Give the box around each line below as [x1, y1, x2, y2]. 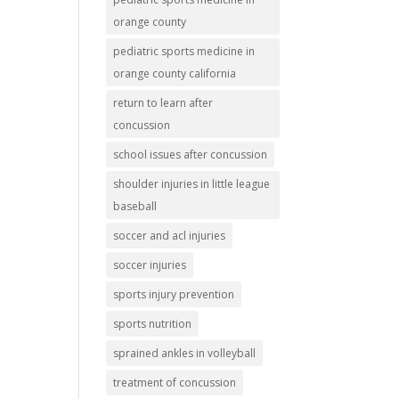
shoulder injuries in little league [113, 176, 271, 192]
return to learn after [113, 95, 214, 111]
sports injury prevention [113, 287, 235, 303]
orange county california [113, 66, 237, 82]
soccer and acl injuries [113, 228, 226, 244]
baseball [113, 199, 158, 215]
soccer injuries [113, 257, 187, 273]
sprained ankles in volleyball [113, 346, 256, 362]
